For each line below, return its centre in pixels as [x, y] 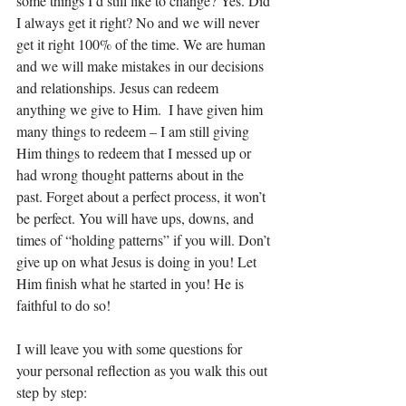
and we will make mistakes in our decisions [142, 66]
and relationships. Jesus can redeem [119, 87]
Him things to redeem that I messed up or [135, 153]
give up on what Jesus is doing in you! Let [138, 261]
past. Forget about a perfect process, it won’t [143, 196]
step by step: [52, 392]
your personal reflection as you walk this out [144, 370]
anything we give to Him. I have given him [141, 109]
